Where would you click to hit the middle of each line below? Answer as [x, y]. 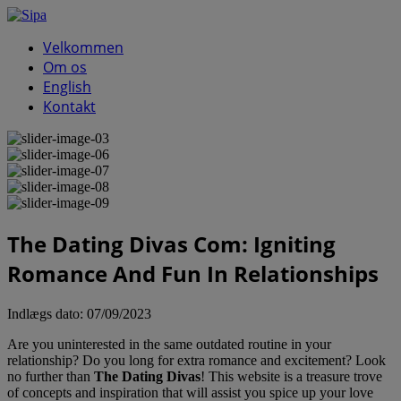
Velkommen [83, 47]
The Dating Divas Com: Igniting [171, 243]
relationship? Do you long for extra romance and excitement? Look [196, 360]
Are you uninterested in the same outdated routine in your [169, 344]
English [67, 87]
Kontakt [69, 107]
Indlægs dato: [47, 313]
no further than [51, 376]
